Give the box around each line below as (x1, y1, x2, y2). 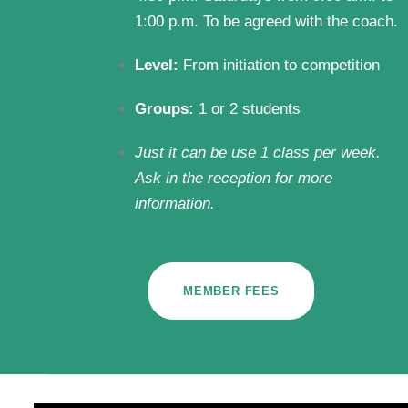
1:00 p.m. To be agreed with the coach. (135, 13, 398, 30)
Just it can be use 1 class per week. (135, 144, 381, 161)
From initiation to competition (183, 56, 380, 74)
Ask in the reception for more (135, 169, 332, 187)
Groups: (135, 100, 199, 117)
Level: (135, 56, 183, 74)
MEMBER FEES (183, 283, 280, 298)
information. (135, 195, 219, 212)
